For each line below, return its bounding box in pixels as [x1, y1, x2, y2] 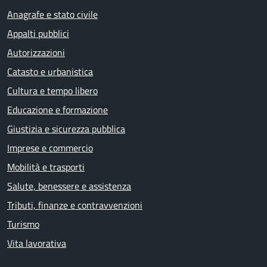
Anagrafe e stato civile [7, 7, 98, 21]
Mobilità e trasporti [7, 160, 85, 174]
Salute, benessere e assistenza [7, 179, 131, 193]
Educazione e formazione [7, 103, 108, 117]
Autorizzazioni [7, 45, 65, 60]
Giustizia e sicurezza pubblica [7, 122, 125, 136]
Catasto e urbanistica [7, 64, 93, 79]
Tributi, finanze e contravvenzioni [7, 198, 142, 212]
